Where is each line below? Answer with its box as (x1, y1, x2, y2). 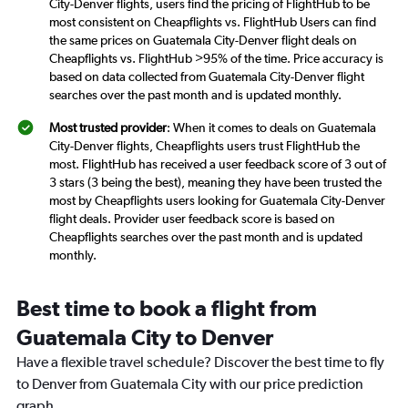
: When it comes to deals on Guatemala (167, 120, 376, 136)
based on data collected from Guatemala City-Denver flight (49, 69, 364, 85)
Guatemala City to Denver (16, 324, 273, 351)
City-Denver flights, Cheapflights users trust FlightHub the (49, 138, 360, 154)
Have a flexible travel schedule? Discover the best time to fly (16, 353, 384, 372)
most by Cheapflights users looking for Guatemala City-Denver (49, 193, 385, 209)
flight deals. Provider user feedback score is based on (49, 211, 335, 227)
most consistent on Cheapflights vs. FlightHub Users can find (49, 15, 376, 30)
